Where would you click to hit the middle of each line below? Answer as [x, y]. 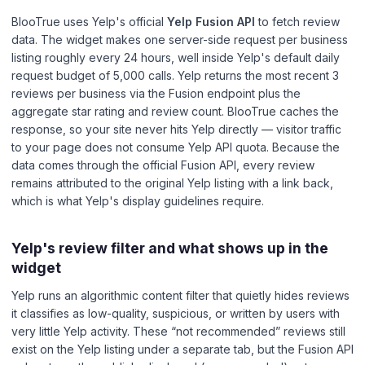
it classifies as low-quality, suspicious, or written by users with [176, 313]
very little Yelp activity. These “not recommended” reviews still [178, 331]
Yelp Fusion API [211, 22]
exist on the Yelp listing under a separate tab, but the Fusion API [182, 349]
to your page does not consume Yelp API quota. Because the [176, 147]
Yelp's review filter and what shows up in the [170, 248]
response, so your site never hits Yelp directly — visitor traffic [176, 130]
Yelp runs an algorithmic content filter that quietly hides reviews [180, 295]
